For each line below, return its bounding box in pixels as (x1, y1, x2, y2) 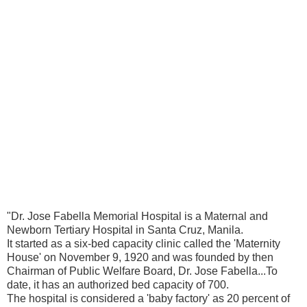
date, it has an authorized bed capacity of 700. (7, 278, 229, 291)
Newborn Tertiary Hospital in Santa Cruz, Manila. (7, 223, 243, 236)
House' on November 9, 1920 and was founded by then (7, 251, 273, 263)
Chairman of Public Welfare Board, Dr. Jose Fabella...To (7, 265, 278, 277)
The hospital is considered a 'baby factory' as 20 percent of (7, 292, 290, 304)
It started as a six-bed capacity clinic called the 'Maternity (7, 237, 280, 249)
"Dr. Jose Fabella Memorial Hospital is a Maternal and (7, 210, 268, 222)
